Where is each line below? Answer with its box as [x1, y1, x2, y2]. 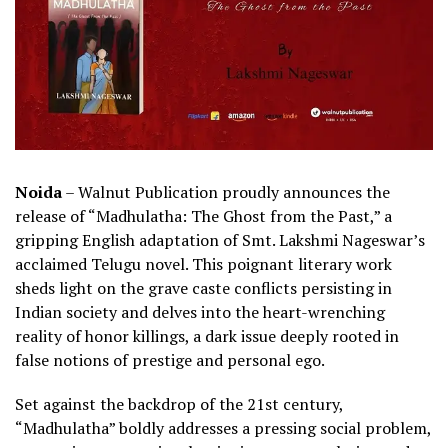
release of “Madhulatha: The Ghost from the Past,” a [15, 204, 392, 227]
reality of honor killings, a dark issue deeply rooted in [15, 324, 399, 347]
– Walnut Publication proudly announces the [62, 180, 390, 203]
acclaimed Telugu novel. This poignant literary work [15, 252, 392, 275]
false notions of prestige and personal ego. [15, 348, 325, 371]
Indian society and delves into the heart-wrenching [15, 300, 385, 323]
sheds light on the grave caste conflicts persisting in [15, 276, 392, 299]
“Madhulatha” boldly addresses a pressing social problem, [15, 416, 431, 439]
